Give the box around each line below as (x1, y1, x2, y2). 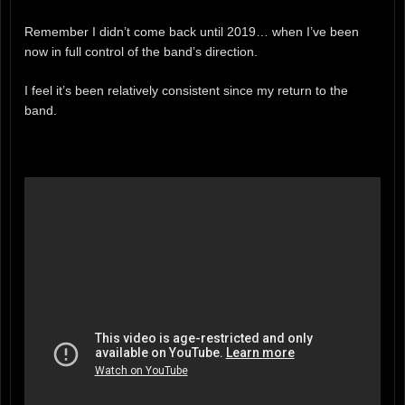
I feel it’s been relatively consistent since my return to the (24, 82, 348, 98)
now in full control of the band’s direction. (24, 43, 258, 59)
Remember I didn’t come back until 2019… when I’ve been (24, 24, 359, 39)
